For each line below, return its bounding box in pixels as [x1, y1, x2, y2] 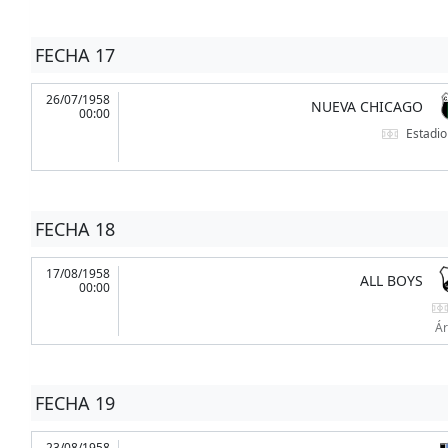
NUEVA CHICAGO [310, 97, 423, 117]
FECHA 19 [34, 391, 115, 416]
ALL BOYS [359, 271, 423, 291]
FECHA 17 [34, 43, 115, 68]
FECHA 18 [34, 217, 115, 242]
